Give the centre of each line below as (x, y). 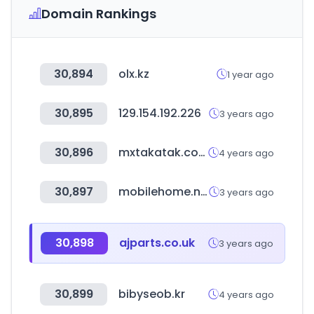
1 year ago (251, 74)
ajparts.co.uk (157, 243)
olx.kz (134, 74)
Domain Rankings (99, 14)
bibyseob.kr (152, 294)
